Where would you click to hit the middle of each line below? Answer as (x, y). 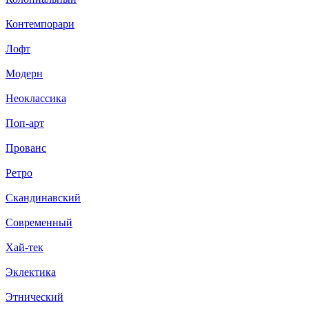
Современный (39, 223)
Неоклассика (36, 99)
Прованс (26, 148)
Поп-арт (25, 123)
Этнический (34, 297)
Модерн (24, 74)
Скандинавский (43, 198)
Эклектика (31, 272)
